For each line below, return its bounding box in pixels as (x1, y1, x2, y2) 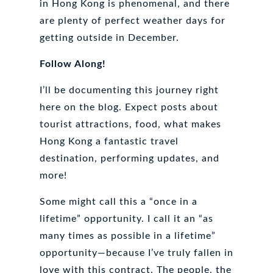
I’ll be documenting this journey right (39, 85, 219, 95)
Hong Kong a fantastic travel (39, 136, 179, 146)
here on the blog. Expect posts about (39, 102, 218, 112)
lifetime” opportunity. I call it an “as (39, 213, 213, 224)
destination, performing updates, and (39, 153, 219, 163)
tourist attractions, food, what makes (39, 119, 221, 129)
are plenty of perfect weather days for (39, 15, 225, 26)
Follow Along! (39, 58, 106, 69)
